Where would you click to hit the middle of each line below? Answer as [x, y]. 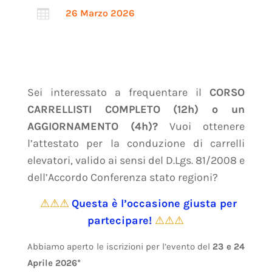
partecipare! [121, 220]
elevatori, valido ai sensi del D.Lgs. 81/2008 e [136, 160]
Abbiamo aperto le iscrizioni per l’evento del [119, 246]
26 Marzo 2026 [100, 13]
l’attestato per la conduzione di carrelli [136, 143]
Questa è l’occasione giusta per [154, 203]
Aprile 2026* [54, 263]
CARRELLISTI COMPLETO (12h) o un [136, 109]
